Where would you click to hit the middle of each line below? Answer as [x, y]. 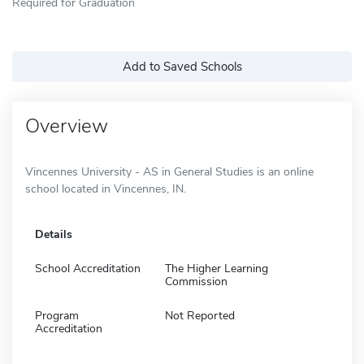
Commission [196, 281]
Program [57, 315]
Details [54, 234]
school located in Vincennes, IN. [106, 188]
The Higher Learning [217, 268]
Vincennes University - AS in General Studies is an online [169, 171]
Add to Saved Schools [182, 66]
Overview [67, 126]
